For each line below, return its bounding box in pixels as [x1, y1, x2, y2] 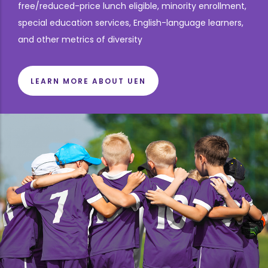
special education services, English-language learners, [18, 17, 243, 29]
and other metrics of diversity [18, 33, 145, 45]
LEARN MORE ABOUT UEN [31, 76, 146, 86]
